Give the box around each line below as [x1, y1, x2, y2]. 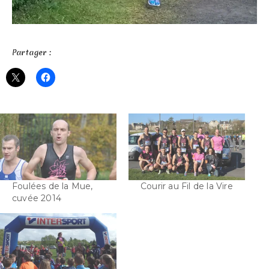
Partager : [12, 47, 51, 58]
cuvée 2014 [12, 192, 61, 204]
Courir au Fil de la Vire [141, 180, 233, 192]
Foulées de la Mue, [12, 180, 93, 192]
